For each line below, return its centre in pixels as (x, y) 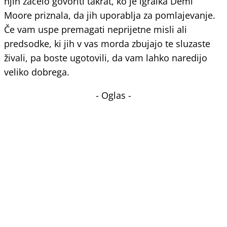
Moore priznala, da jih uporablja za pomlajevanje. (110, 15)
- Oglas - (113, 95)
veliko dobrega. (37, 72)
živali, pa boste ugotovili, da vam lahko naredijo (106, 58)
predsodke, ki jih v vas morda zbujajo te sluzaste (107, 44)
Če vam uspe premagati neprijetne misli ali (96, 29)
